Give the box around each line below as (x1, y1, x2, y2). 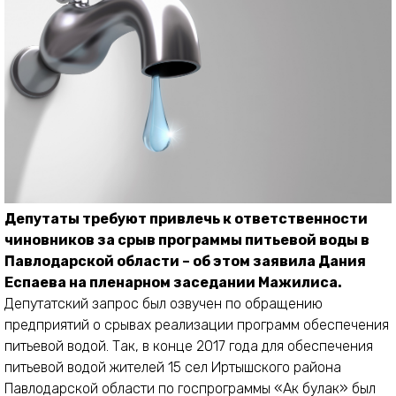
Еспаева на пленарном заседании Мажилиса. (4, 274, 342, 292)
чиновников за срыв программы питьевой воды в (4, 232, 369, 249)
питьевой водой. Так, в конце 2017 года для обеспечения (4, 338, 373, 355)
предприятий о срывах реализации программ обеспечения (4, 316, 389, 334)
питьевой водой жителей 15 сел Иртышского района (4, 359, 341, 377)
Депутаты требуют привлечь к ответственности (4, 210, 368, 228)
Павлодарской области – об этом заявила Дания (4, 253, 366, 270)
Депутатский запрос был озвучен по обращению (4, 295, 323, 313)
